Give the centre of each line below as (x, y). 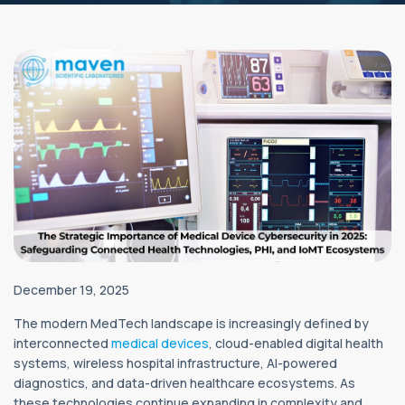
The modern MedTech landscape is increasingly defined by (191, 323)
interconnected (62, 343)
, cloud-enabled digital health (296, 343)
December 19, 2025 (71, 289)
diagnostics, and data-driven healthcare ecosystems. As (184, 382)
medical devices (160, 343)
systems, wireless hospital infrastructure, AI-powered (175, 363)
